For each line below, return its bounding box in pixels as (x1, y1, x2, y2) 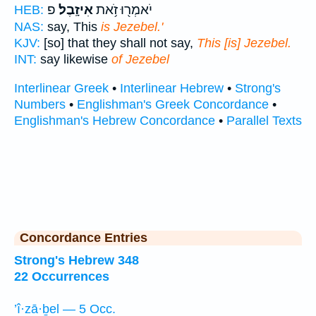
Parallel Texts (226, 113, 302, 128)
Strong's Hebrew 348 (14, 253, 139, 267)
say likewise (37, 51, 111, 66)
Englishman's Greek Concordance (77, 97, 269, 111)
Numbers (14, 97, 66, 111)
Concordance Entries (20, 231, 147, 245)
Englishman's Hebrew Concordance (14, 113, 215, 128)
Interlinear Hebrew (120, 80, 224, 95)
